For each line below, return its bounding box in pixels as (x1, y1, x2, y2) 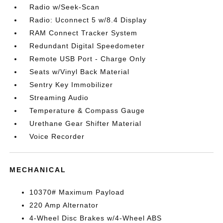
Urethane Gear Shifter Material (29, 119, 142, 127)
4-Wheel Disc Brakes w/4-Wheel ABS (29, 214, 162, 222)
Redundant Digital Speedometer (29, 42, 145, 50)
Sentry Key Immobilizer (29, 81, 113, 89)
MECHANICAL (9, 166, 67, 174)
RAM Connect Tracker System (29, 29, 138, 37)
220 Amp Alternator (29, 201, 99, 209)
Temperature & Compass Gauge (29, 107, 145, 114)
